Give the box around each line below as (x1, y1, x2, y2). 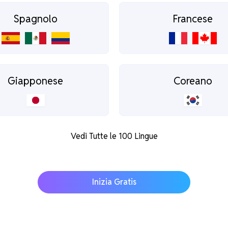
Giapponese (8, 74, 63, 88)
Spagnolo (13, 12, 58, 26)
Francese (173, 12, 213, 26)
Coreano (173, 74, 212, 88)
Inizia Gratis (92, 177, 136, 188)
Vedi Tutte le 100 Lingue (70, 131, 158, 142)
